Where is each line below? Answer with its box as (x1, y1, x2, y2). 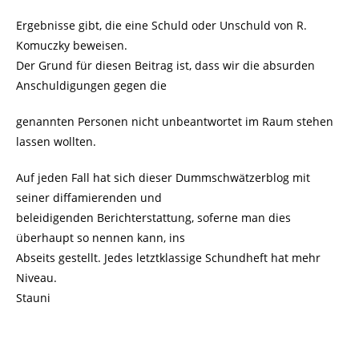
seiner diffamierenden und (16, 190, 162, 205)
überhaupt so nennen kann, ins (16, 230, 185, 245)
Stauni (16, 290, 50, 305)
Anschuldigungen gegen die (16, 78, 167, 93)
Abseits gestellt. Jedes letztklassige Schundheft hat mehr (16, 250, 321, 265)
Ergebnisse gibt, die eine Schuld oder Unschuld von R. (16, 18, 307, 33)
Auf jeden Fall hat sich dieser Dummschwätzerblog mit (16, 170, 310, 185)
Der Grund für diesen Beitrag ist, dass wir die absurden (16, 58, 315, 73)
